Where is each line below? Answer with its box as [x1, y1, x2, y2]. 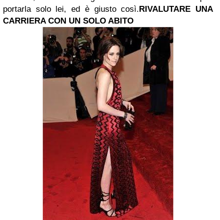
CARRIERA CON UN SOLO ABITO [3, 16, 134, 26]
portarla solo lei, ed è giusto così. [3, 4, 139, 14]
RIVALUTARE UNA [139, 4, 214, 14]
